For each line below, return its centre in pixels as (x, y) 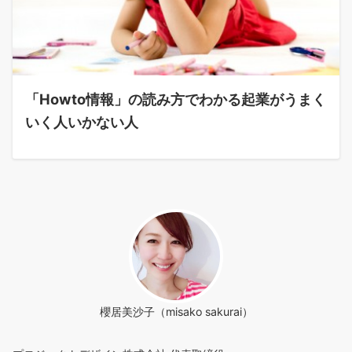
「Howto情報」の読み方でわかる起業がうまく (176, 99)
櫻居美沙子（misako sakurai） (176, 312)
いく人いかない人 (82, 122)
